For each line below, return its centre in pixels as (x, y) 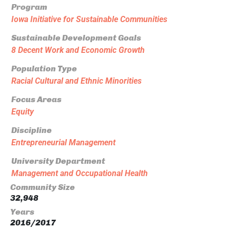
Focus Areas (36, 99)
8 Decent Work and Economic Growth (78, 50)
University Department (58, 161)
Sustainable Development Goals (76, 37)
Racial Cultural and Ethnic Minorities (76, 81)
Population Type (44, 68)
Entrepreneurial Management (63, 142)
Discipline (32, 130)
